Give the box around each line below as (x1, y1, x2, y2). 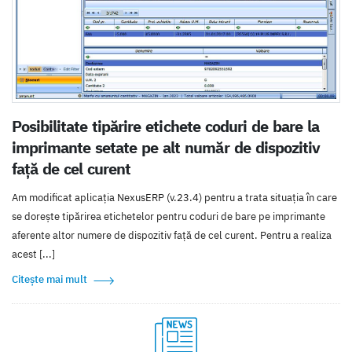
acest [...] (12, 247, 55, 262)
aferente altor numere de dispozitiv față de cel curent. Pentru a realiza (12, 229, 332, 243)
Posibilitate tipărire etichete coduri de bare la (12, 116, 319, 137)
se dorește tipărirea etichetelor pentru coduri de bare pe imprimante (12, 210, 325, 224)
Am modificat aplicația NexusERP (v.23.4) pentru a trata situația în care (12, 191, 337, 205)
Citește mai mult (12, 273, 87, 287)
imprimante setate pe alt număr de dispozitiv (12, 137, 320, 158)
